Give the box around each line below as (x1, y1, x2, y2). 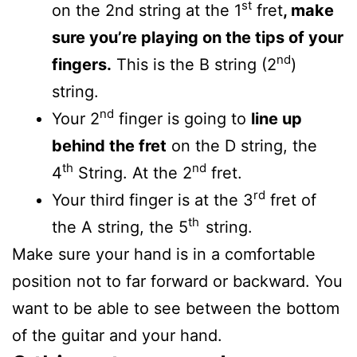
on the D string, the (167, 135, 317, 155)
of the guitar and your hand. (12, 325, 222, 345)
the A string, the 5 (52, 217, 188, 237)
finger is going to (114, 108, 251, 128)
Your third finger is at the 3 (52, 190, 253, 210)
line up (251, 108, 302, 128)
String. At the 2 (73, 163, 192, 182)
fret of (265, 190, 316, 210)
